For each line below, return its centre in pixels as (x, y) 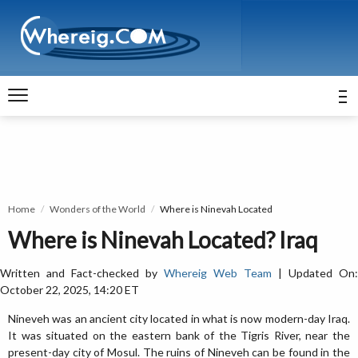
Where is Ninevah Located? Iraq (163, 240)
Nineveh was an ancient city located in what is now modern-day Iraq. (179, 318)
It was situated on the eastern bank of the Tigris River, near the (179, 335)
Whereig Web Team (218, 273)
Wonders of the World (97, 209)
